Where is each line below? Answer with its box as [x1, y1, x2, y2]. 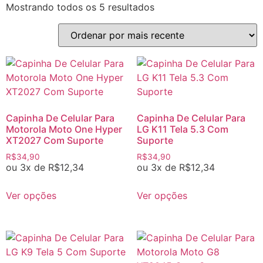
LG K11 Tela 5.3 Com [136, 123, 228, 135]
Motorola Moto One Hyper [6, 123, 122, 135]
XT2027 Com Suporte [6, 134, 103, 146]
